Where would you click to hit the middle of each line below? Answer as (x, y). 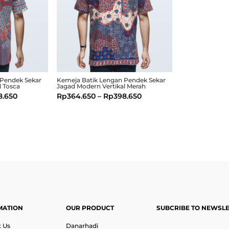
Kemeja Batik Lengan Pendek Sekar (111, 80)
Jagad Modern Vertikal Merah (101, 86)
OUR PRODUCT (90, 208)
